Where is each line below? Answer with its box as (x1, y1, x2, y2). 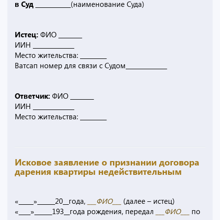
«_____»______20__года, (15, 196, 87, 206)
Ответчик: (15, 91, 50, 101)
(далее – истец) (123, 196, 175, 206)
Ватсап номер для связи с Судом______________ (15, 60, 167, 71)
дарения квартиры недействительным (15, 165, 182, 177)
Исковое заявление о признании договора (15, 156, 199, 168)
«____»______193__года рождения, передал (15, 206, 156, 217)
